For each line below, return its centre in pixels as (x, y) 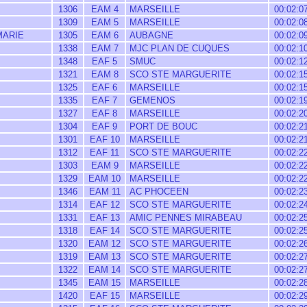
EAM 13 (105, 257)
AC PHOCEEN (158, 192)
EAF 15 (105, 296)
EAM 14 (105, 270)
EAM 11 (105, 192)
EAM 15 (105, 283)
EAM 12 (105, 244)
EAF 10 (105, 139)
